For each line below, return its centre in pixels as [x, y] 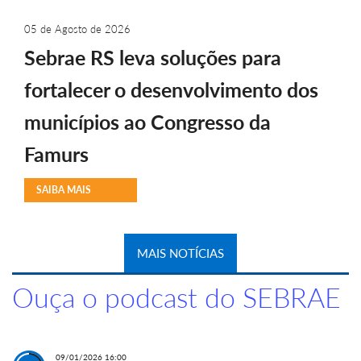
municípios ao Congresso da [147, 122]
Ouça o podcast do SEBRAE [176, 297]
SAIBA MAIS [64, 190]
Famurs [56, 154]
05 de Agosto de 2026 [77, 29]
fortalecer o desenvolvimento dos [171, 90]
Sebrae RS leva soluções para [153, 58]
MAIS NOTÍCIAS [180, 253]
